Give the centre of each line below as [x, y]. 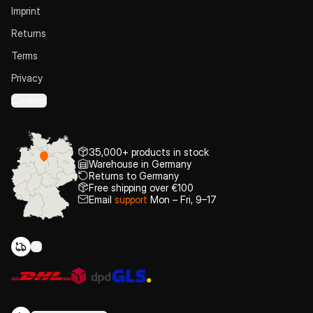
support [131, 199]
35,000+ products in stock [148, 152]
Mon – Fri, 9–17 [182, 199]
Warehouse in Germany [140, 163]
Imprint [26, 11]
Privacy [27, 78]
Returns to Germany [133, 175]
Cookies [29, 100]
